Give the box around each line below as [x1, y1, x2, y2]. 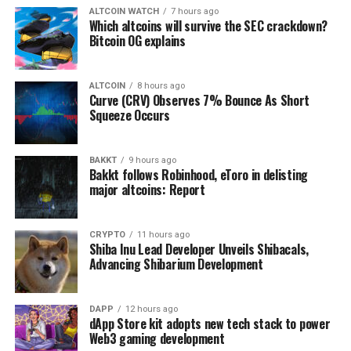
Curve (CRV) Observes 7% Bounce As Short [89, 91, 310, 110]
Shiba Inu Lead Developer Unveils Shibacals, [89, 240, 309, 259]
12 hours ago [125, 304, 178, 315]
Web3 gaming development [89, 329, 225, 349]
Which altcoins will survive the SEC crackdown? [89, 16, 327, 36]
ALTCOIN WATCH [89, 6, 159, 17]
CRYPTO [89, 230, 125, 241]
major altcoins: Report [89, 180, 205, 200]
